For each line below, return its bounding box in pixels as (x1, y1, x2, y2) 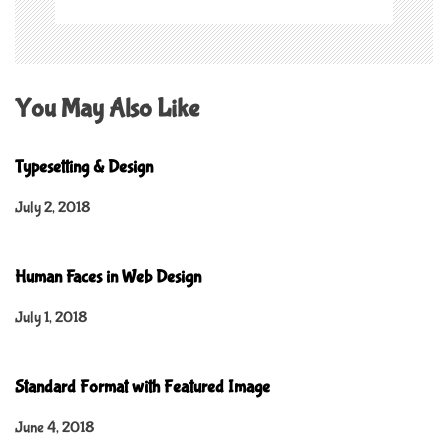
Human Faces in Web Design (15, 266, 201, 288)
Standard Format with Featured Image (15, 376, 270, 398)
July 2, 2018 (15, 197, 90, 217)
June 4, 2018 (15, 417, 94, 437)
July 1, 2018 (15, 307, 87, 327)
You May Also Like (15, 93, 199, 124)
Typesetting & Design (15, 156, 153, 178)
